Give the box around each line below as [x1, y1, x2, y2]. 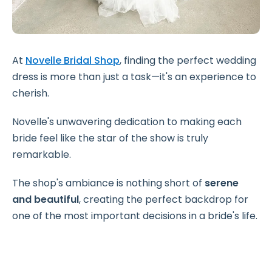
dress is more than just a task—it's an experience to [12, 70, 256, 84]
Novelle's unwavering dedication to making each [12, 115, 242, 129]
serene [205, 176, 239, 191]
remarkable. [12, 148, 71, 162]
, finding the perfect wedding [120, 53, 256, 68]
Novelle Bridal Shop [25, 53, 120, 68]
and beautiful [12, 192, 79, 207]
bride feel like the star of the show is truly [12, 131, 208, 146]
